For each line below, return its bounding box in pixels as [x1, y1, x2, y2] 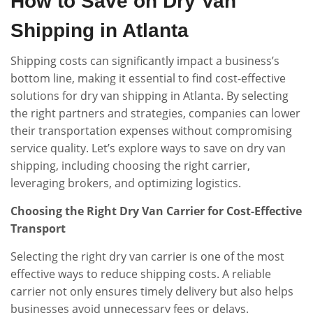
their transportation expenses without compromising [10, 123, 292, 138]
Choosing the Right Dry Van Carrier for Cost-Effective [10, 203, 302, 219]
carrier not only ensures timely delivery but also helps [10, 284, 293, 299]
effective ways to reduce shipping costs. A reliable [10, 266, 271, 282]
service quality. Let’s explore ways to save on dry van [10, 140, 286, 156]
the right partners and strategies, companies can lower [10, 105, 300, 121]
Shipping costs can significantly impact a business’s [10, 53, 279, 68]
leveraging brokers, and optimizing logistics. [10, 175, 241, 191]
